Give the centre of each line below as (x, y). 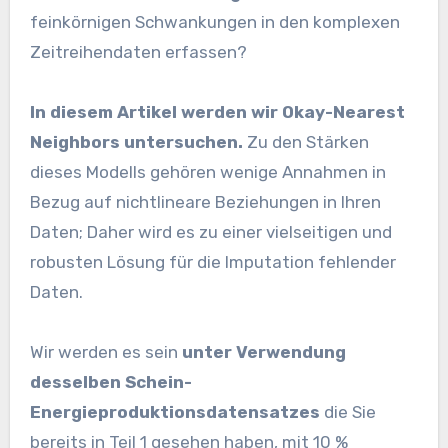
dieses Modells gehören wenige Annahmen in (207, 171)
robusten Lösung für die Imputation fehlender (212, 261)
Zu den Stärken (307, 141)
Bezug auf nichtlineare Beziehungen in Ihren (205, 201)
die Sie (349, 411)
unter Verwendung (263, 351)
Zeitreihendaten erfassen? (138, 51)
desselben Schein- (110, 381)
